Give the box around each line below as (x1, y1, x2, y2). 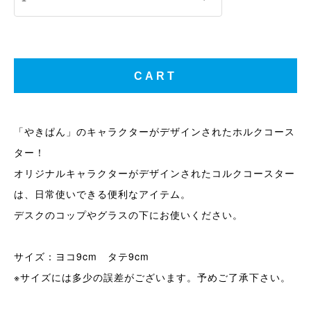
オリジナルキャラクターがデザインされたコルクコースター (14, 166, 295, 180)
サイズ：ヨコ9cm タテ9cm (14, 249, 149, 263)
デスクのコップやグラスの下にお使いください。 (14, 208, 243, 221)
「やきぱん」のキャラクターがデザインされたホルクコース (14, 124, 295, 138)
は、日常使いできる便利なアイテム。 (14, 187, 191, 201)
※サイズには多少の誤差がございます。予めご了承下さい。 (14, 270, 291, 284)
